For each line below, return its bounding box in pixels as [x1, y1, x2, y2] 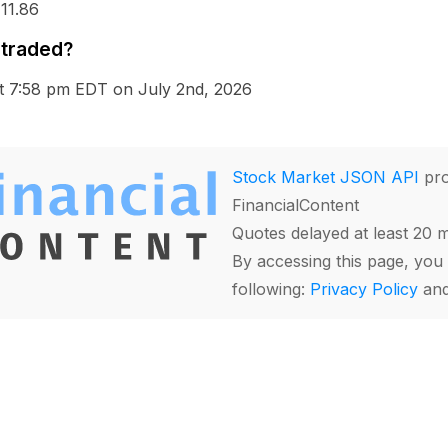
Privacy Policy [310, 279, 418, 300]
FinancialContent [232, 195, 359, 216]
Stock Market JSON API [232, 167, 419, 188]
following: [232, 279, 310, 300]
